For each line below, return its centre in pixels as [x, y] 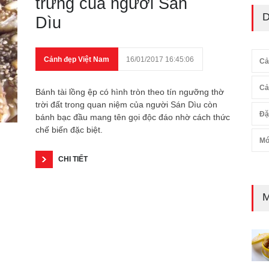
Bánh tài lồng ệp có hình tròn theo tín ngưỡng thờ [130, 92]
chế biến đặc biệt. [69, 130]
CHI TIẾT [73, 159]
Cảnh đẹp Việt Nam [77, 59]
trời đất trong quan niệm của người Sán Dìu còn [126, 104]
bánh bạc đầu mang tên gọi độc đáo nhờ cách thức [133, 117]
